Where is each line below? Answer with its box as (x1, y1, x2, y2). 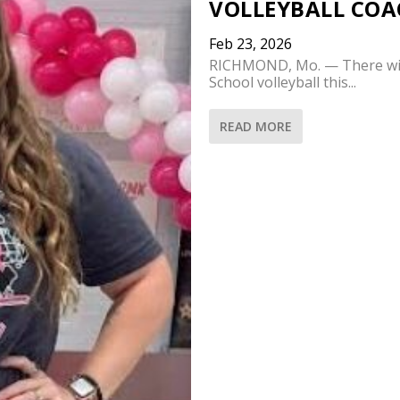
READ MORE (220, 118, 292, 136)
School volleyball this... (209, 72, 356, 93)
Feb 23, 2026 (209, 34, 292, 54)
